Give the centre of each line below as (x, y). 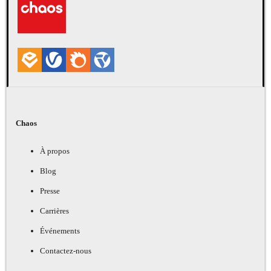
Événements (60, 230)
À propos (55, 151)
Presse (50, 191)
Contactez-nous (66, 250)
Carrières (54, 211)
